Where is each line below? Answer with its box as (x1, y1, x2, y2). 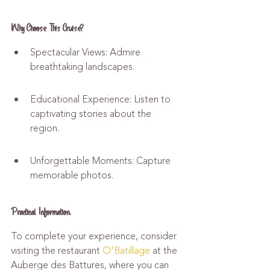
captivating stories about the (30, 107, 154, 121)
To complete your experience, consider (11, 229, 179, 243)
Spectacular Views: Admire (30, 45, 143, 60)
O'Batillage (102, 243, 150, 258)
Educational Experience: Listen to (30, 92, 173, 107)
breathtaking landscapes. (30, 60, 134, 74)
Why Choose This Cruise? (11, 21, 84, 35)
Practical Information (11, 205, 70, 219)
